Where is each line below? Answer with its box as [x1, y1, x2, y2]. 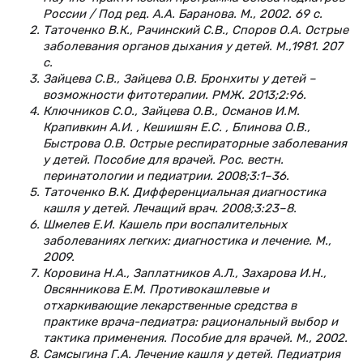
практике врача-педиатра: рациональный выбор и [43, 314, 338, 329]
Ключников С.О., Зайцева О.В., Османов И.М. [43, 103, 300, 118]
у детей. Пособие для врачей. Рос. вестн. [43, 152, 284, 167]
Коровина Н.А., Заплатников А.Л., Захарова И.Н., [43, 265, 327, 280]
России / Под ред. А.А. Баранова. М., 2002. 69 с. [43, 6, 322, 21]
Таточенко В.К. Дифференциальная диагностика [43, 184, 326, 199]
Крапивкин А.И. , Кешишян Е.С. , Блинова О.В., [43, 119, 310, 135]
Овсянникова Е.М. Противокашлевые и [43, 281, 269, 297]
